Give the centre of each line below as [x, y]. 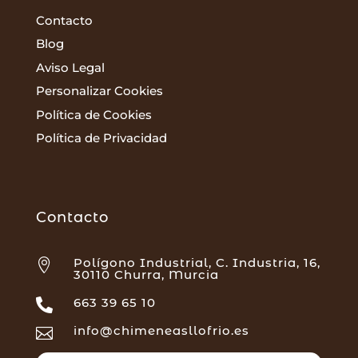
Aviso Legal [70, 67]
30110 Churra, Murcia [146, 275]
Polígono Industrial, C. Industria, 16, [197, 263]
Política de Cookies [93, 114]
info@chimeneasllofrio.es [161, 331]
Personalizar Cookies [99, 91]
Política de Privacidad [101, 138]
